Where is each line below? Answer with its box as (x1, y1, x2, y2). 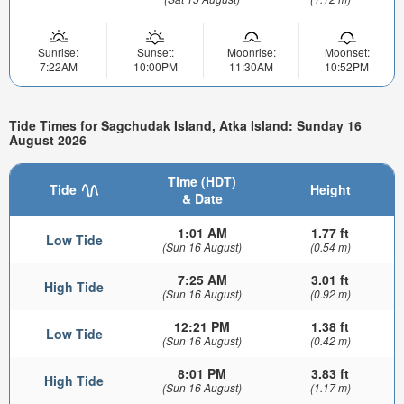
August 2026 (9, 130, 87, 149)
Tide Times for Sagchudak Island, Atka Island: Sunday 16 (9, 115, 362, 134)
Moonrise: (226, 43, 276, 60)
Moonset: (324, 43, 370, 60)
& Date (181, 189, 223, 208)
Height (309, 180, 351, 199)
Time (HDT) (168, 172, 236, 191)
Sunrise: (38, 43, 78, 60)
